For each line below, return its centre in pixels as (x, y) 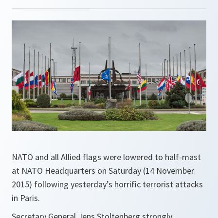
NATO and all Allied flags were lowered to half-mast (106, 157)
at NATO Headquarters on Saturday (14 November (103, 171)
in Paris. (26, 198)
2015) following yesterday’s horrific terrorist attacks (107, 184)
